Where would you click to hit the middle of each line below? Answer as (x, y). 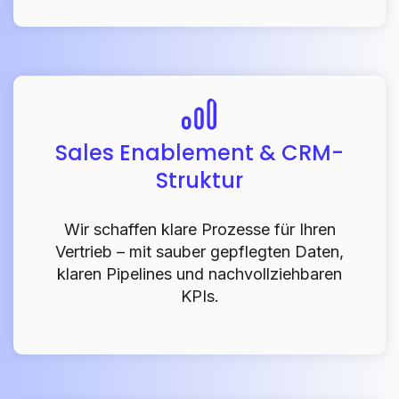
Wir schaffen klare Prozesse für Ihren (199, 229)
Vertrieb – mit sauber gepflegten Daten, (199, 251)
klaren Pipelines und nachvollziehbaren (199, 273)
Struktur (199, 180)
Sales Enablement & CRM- (199, 152)
